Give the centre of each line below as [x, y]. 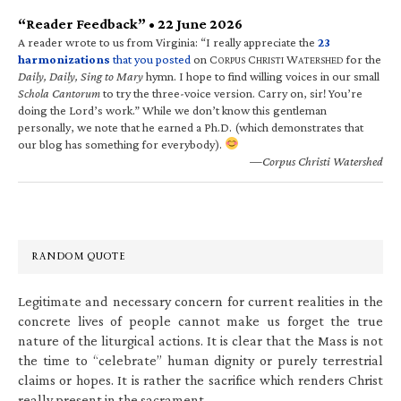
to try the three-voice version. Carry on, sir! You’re [231, 93]
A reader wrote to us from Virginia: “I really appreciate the [168, 42]
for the [363, 59]
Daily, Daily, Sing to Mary [81, 76]
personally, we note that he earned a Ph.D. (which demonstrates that [191, 127]
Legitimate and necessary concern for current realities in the [200, 301]
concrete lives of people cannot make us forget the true [200, 320]
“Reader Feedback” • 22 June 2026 [130, 23]
